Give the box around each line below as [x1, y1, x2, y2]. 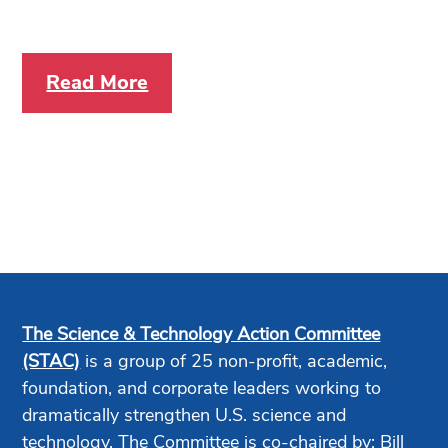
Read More [46, 69, 149, 96]
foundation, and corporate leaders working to [22, 376, 382, 400]
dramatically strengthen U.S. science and [22, 403, 347, 427]
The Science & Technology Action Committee [22, 322, 381, 346]
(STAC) [22, 349, 81, 373]
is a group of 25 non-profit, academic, [80, 349, 388, 373]
